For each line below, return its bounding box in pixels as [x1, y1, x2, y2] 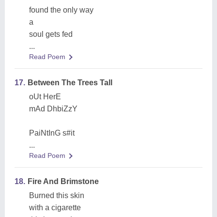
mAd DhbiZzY [29, 105, 77, 113]
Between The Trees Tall [28, 78, 112, 87]
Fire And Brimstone [28, 177, 99, 186]
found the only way [29, 6, 93, 14]
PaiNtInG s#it [29, 129, 75, 137]
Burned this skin [29, 191, 84, 200]
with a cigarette [29, 203, 81, 212]
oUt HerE [29, 93, 61, 101]
